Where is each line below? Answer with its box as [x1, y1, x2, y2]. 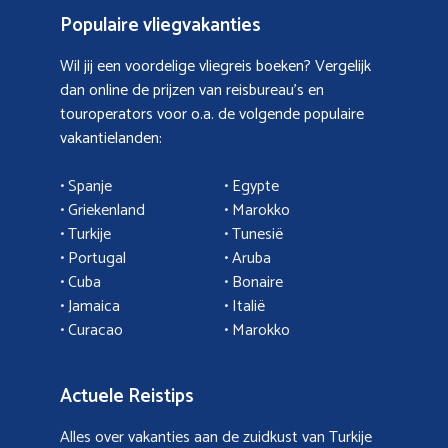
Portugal [68, 244, 126, 272]
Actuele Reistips [60, 380, 194, 412]
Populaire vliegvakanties [60, 9, 261, 41]
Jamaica [68, 292, 120, 320]
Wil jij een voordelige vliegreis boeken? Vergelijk [60, 52, 371, 80]
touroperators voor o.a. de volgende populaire [60, 100, 364, 128]
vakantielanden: [60, 124, 162, 152]
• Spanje [60, 172, 112, 200]
